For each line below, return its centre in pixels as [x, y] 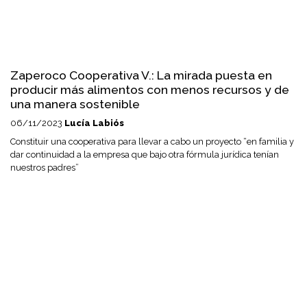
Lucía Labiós [94, 123]
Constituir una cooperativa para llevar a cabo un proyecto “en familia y [152, 142]
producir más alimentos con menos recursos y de [150, 90]
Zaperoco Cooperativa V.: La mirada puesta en [141, 75]
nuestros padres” [45, 168]
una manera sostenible [75, 104]
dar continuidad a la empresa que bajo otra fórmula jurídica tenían [145, 155]
